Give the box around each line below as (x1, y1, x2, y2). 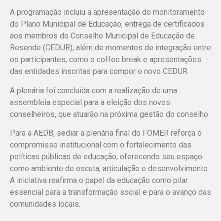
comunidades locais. (10, 199, 80, 209)
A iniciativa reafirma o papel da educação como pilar (10, 176, 188, 185)
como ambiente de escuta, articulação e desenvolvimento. (10, 164, 209, 174)
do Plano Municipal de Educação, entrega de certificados (10, 19, 205, 29)
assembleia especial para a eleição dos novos (10, 97, 170, 107)
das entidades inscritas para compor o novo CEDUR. (10, 67, 189, 76)
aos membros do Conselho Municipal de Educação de (10, 31, 195, 41)
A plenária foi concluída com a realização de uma (10, 85, 177, 95)
